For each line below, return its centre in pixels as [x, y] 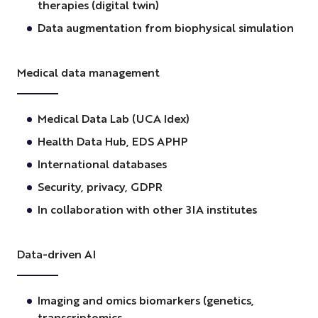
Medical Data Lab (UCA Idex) [115, 119]
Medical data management [89, 72]
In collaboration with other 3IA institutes [148, 209]
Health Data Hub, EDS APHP [114, 141]
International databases [103, 164]
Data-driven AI [57, 254]
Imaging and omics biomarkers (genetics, [146, 300]
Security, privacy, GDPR [101, 187]
